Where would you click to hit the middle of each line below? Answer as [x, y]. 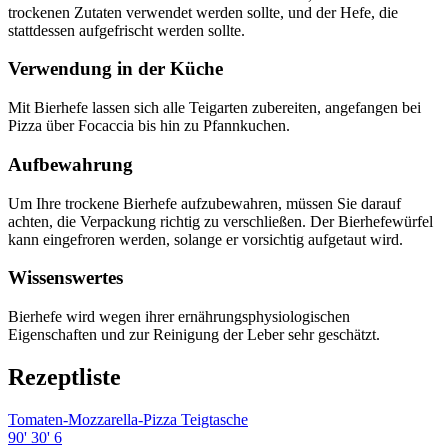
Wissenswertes [65, 278]
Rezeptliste [64, 376]
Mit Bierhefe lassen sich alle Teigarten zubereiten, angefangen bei [214, 108]
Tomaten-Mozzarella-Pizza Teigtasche [128, 419]
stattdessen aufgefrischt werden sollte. [126, 30]
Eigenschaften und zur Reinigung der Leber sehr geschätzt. [194, 334]
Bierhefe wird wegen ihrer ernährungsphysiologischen [179, 316]
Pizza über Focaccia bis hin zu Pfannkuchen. [149, 126]
